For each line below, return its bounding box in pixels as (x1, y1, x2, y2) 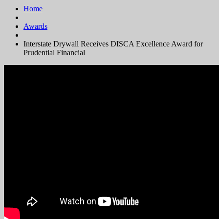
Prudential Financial (23, 48, 85, 57)
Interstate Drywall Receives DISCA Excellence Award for (23, 40, 203, 48)
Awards (23, 22, 47, 31)
